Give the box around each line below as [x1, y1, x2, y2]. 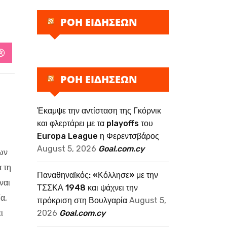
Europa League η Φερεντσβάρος [37, 131, 159, 141]
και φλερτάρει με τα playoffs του [37, 119, 153, 128]
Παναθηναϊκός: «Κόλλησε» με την [37, 170, 158, 180]
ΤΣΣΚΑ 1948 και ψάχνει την [37, 183, 138, 193]
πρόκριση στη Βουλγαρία [37, 196, 127, 205]
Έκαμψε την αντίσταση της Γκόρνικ [37, 106, 161, 116]
